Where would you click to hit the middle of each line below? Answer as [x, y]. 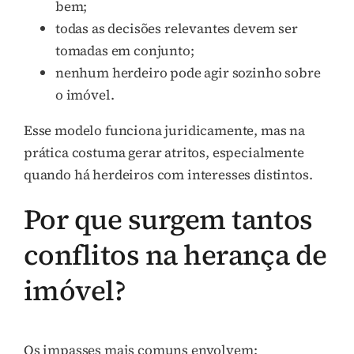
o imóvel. [85, 94]
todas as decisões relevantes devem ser [177, 28]
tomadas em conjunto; [125, 50]
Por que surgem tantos [168, 219]
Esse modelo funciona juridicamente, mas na [164, 130]
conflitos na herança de [175, 254]
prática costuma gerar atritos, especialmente [164, 152]
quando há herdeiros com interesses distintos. [168, 174]
